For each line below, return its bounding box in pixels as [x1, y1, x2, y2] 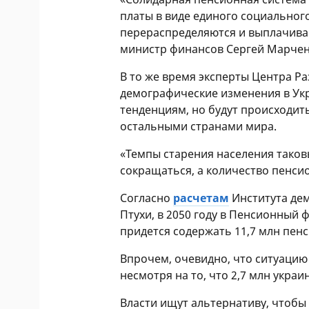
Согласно [120, 190, 174, 206]
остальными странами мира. [120, 119, 277, 134]
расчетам [173, 190, 230, 206]
